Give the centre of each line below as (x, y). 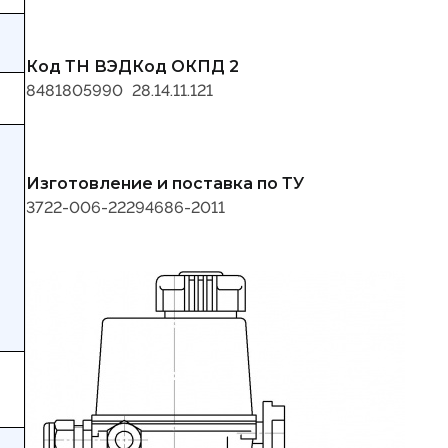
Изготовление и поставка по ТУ (165, 184)
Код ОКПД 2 (185, 67)
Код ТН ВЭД (79, 67)
